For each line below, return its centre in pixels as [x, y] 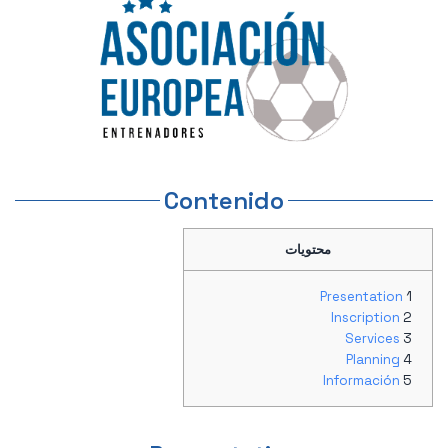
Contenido [224, 200]
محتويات [308, 250]
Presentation [361, 297]
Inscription [365, 318]
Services [372, 339]
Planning [373, 360]
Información [361, 381]
